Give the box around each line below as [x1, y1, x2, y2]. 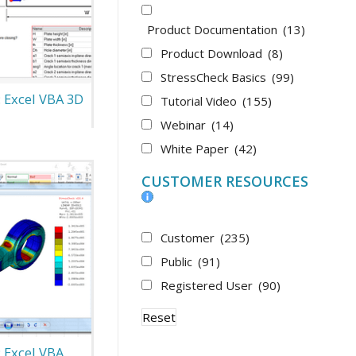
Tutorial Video [161, 92, 241, 109]
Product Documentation [147, 21, 281, 37]
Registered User [161, 277, 257, 293]
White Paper [161, 140, 233, 157]
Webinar [161, 116, 210, 133]
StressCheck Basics [161, 68, 270, 85]
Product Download [161, 44, 266, 61]
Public [161, 253, 196, 269]
